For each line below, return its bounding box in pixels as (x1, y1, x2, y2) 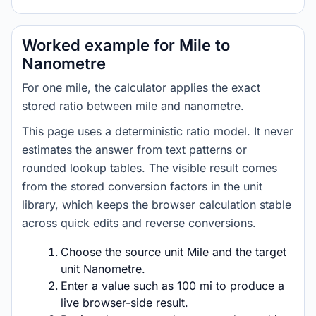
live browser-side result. (61, 296, 188, 310)
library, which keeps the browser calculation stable (22, 197, 291, 212)
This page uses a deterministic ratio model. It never (22, 124, 293, 138)
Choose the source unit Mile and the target (61, 245, 286, 259)
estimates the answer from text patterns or (22, 142, 247, 157)
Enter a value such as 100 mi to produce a (61, 279, 284, 293)
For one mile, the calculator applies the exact (22, 80, 260, 95)
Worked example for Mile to (22, 36, 230, 54)
